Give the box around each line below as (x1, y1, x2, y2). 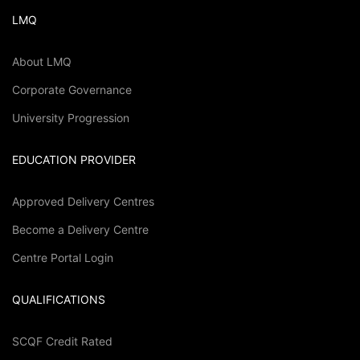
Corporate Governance (12, 82, 132, 96)
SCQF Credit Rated (12, 333, 112, 348)
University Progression (12, 110, 129, 125)
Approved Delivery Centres (12, 194, 154, 208)
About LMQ (12, 54, 72, 68)
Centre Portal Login (12, 250, 113, 264)
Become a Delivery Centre (12, 222, 149, 236)
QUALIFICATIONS (12, 292, 105, 306)
